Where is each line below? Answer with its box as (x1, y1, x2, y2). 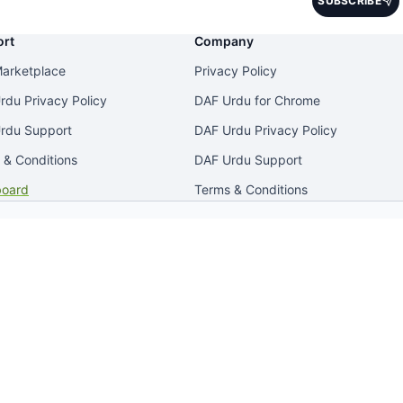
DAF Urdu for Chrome (194, 92, 320, 108)
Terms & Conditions (194, 181, 308, 197)
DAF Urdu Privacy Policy (194, 121, 337, 138)
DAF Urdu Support (194, 151, 302, 167)
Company (194, 32, 254, 49)
